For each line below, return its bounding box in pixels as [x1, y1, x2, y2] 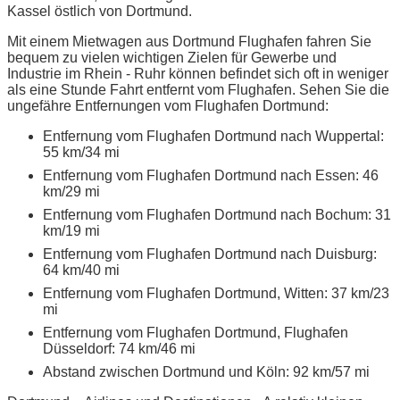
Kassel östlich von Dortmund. [7, 3, 192, 19]
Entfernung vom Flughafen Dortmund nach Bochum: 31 [43, 206, 391, 222]
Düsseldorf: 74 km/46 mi [43, 340, 196, 356]
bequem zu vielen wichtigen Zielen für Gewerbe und [7, 49, 337, 65]
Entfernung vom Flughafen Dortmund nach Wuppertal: [43, 128, 384, 144]
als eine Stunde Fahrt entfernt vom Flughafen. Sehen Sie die [7, 81, 389, 97]
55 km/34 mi [43, 144, 120, 160]
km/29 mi [43, 183, 100, 199]
